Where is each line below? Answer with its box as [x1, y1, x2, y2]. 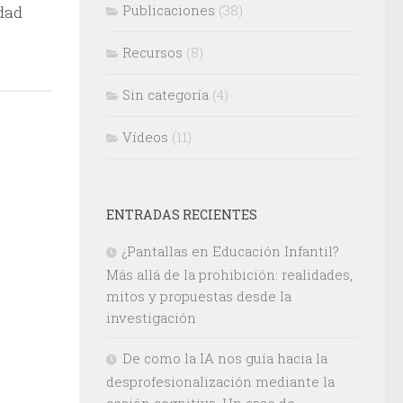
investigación [106, 308, 196, 327]
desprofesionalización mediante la [106, 372, 335, 390]
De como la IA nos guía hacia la [122, 348, 327, 367]
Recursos [122, 42, 183, 61]
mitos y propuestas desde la [106, 286, 291, 305]
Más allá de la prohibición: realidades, [106, 264, 353, 283]
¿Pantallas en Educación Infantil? [122, 241, 339, 260]
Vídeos [122, 127, 168, 146]
